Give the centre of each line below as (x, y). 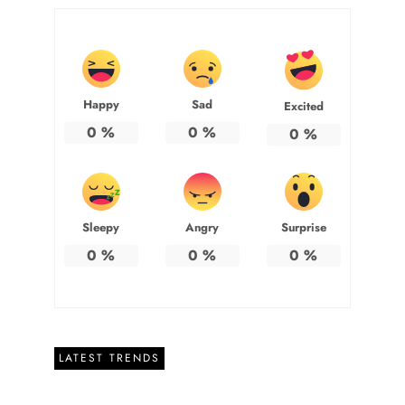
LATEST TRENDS (109, 358)
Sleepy (101, 227)
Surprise (303, 227)
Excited (303, 106)
